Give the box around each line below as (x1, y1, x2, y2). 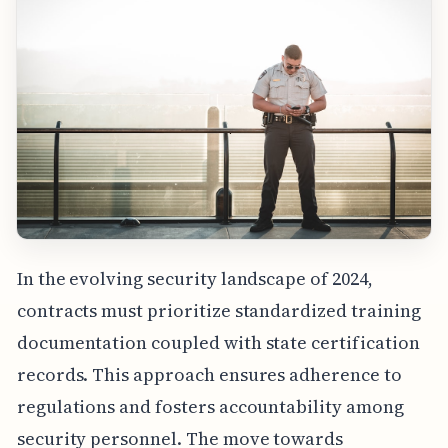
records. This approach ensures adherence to (16, 361, 402, 387)
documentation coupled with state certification (16, 329, 420, 355)
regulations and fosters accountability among (16, 393, 404, 419)
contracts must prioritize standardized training (16, 297, 421, 323)
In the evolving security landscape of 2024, (16, 265, 373, 291)
